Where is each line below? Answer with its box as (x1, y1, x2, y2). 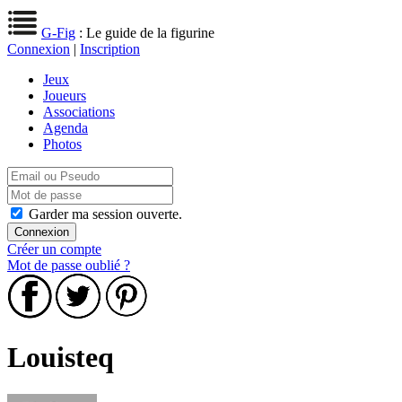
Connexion (7, 41, 70, 57)
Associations (43, 104, 115, 119)
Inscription (80, 41, 140, 57)
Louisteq (7, 341, 114, 374)
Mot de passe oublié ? (7, 258, 130, 273)
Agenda (43, 120, 88, 135)
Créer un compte (7, 241, 101, 257)
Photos (43, 136, 82, 152)
